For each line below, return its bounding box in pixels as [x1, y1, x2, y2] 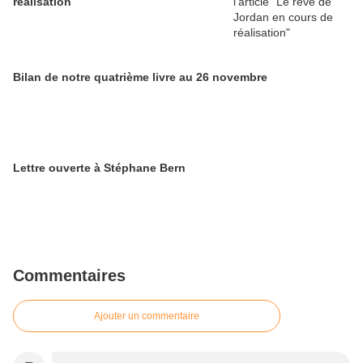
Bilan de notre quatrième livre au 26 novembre [13, 70, 267, 84]
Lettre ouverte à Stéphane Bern [13, 161, 186, 175]
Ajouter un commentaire [94, 310, 199, 322]
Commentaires [13, 267, 126, 285]
